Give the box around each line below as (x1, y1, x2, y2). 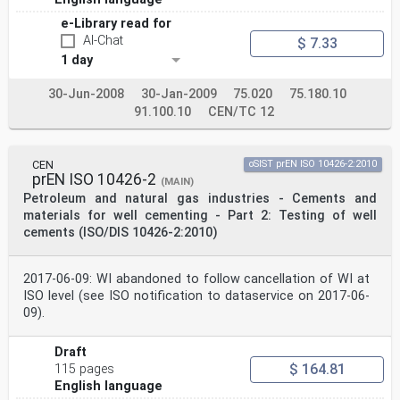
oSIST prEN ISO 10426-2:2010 (249, 158, 377, 171)
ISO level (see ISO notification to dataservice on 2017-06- (23, 288, 370, 304)
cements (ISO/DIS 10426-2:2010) (23, 225, 218, 241)
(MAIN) (161, 176, 194, 188)
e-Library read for (61, 16, 171, 32)
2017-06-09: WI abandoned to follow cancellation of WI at (23, 271, 370, 287)
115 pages (54, 362, 115, 378)
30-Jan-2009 (141, 87, 217, 103)
